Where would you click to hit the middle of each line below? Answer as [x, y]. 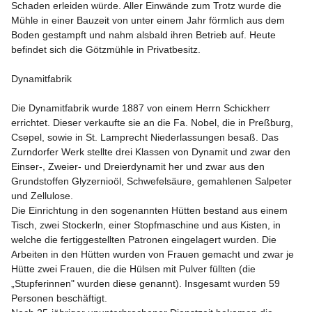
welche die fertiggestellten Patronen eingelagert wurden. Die [145, 240]
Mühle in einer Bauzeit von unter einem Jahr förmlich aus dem [149, 20]
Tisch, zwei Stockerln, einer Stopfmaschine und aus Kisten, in [147, 225]
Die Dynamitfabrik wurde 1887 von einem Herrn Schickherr [142, 108]
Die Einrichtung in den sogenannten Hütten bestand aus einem [151, 210]
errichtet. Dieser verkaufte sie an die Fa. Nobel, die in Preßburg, [154, 123]
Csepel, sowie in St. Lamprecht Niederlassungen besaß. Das [146, 137]
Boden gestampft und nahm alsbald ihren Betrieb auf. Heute [145, 35]
